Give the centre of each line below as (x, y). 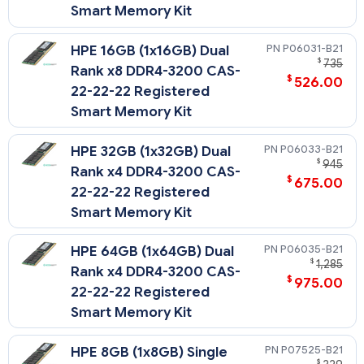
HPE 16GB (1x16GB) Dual (150, 51)
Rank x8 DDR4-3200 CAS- (156, 71)
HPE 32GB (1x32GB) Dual (151, 151)
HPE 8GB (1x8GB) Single (149, 352)
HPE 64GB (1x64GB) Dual (153, 252)
